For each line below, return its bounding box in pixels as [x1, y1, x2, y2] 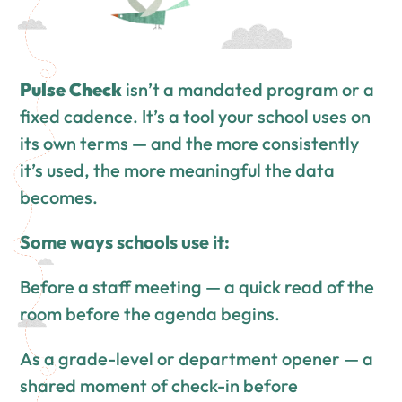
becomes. [20, 186, 99, 209]
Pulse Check [20, 78, 123, 101]
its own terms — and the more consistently [20, 132, 360, 155]
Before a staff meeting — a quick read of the [20, 275, 375, 299]
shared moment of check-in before [20, 374, 299, 398]
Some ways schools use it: [20, 231, 231, 254]
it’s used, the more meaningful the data [20, 159, 336, 182]
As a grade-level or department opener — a [20, 347, 374, 371]
